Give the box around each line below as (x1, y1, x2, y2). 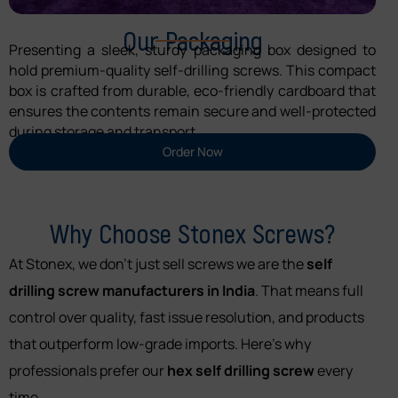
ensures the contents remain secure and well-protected (9, 100, 376, 121)
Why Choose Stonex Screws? (50, 216, 335, 249)
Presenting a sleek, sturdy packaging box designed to (9, 39, 376, 60)
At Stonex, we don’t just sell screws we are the (9, 253, 306, 274)
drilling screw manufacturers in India (9, 280, 255, 300)
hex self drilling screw (167, 360, 314, 380)
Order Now (162, 142, 223, 160)
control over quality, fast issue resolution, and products (9, 306, 364, 327)
